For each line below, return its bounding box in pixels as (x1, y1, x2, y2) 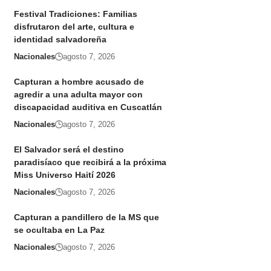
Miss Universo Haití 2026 (13, 170, 116, 180)
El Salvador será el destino (13, 145, 124, 155)
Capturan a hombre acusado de (13, 77, 144, 87)
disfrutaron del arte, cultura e (13, 22, 134, 32)
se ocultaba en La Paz (13, 225, 105, 235)
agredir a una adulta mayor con (13, 90, 143, 100)
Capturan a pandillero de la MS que (13, 212, 159, 223)
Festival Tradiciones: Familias (13, 9, 137, 19)
